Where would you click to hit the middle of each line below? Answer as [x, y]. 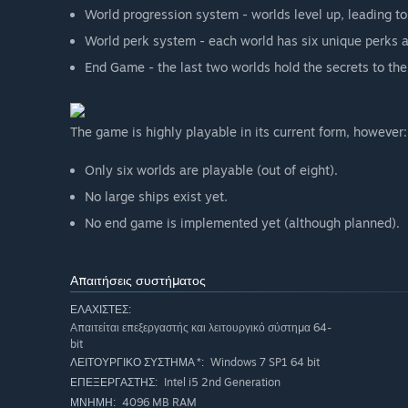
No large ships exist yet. [156, 197]
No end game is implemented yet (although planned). [242, 223]
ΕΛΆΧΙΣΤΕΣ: [101, 310]
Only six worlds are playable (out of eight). [211, 170]
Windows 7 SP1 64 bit [264, 362]
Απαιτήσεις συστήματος [138, 280]
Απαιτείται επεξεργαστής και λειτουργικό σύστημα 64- [201, 328]
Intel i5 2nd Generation [221, 382]
